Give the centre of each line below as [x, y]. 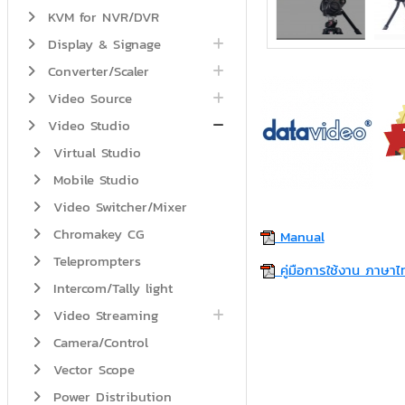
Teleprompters [94, 261]
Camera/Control [98, 343]
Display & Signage [101, 44]
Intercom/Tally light [110, 288]
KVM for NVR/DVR [100, 17]
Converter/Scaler [95, 71]
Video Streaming [103, 316]
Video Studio [86, 126]
